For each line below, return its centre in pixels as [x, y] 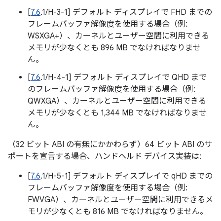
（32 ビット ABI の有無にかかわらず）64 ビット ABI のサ [110, 145]
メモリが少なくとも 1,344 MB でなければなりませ [117, 113]
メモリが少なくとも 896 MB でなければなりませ [114, 48]
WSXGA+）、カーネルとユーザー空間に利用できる [118, 36]
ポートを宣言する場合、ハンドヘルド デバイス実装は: [105, 156]
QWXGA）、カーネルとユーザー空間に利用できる [117, 101]
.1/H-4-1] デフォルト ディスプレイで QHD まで [124, 77]
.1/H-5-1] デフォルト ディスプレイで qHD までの [127, 176]
